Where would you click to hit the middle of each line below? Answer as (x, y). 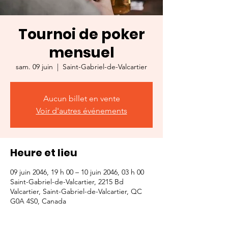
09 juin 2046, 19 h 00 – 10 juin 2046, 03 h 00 (77, 172)
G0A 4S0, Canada (38, 201)
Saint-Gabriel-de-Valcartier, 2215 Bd (67, 182)
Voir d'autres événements (81, 111)
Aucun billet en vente (81, 98)
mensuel (81, 53)
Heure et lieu (44, 153)
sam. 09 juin (34, 67)
